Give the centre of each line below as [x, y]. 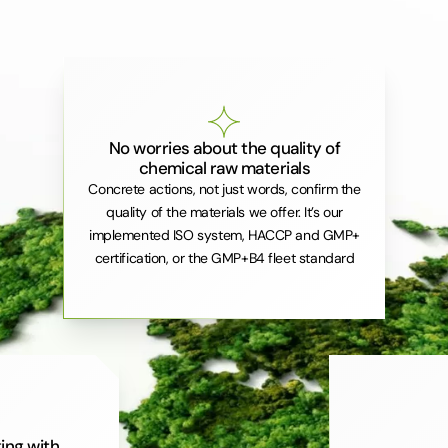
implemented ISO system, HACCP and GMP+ [224, 234]
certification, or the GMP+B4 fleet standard [224, 257]
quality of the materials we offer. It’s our [224, 211]
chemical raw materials [224, 167]
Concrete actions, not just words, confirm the [224, 188]
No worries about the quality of [224, 147]
